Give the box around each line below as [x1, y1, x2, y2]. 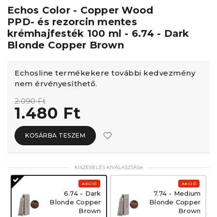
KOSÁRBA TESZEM [25, 132, 85, 139]
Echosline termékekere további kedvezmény [15, 68, 195, 77]
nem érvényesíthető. [15, 79, 97, 88]
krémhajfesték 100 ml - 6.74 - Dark [7, 28, 189, 39]
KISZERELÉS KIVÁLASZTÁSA [74, 164, 143, 170]
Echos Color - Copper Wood [7, 4, 154, 16]
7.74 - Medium [154, 189, 201, 197]
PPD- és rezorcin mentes [7, 16, 137, 28]
